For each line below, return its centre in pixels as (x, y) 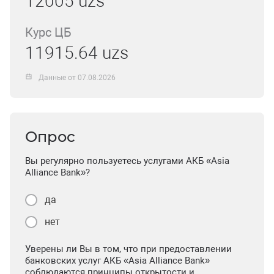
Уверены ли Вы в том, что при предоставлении (128, 249)
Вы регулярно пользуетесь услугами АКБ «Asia (127, 161)
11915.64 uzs (77, 53)
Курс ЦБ (48, 32)
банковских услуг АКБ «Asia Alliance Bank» (117, 261)
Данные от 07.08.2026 (77, 77)
